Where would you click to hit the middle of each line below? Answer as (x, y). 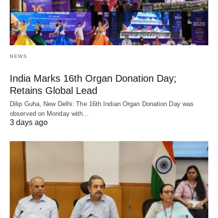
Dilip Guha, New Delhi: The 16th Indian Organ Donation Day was (102, 104)
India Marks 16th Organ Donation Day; (93, 78)
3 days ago (29, 122)
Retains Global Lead (54, 90)
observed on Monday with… (50, 113)
